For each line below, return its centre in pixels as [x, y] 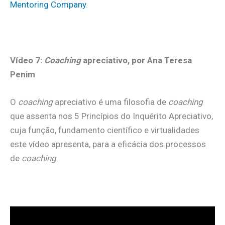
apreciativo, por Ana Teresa [136, 60]
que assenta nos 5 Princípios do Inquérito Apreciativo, [111, 116]
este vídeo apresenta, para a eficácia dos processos [108, 144]
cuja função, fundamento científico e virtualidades [105, 130]
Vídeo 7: [27, 60]
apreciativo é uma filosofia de [110, 102]
